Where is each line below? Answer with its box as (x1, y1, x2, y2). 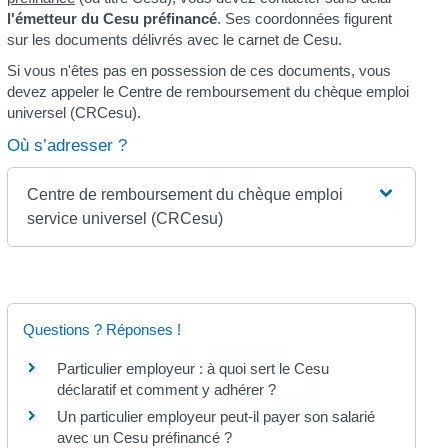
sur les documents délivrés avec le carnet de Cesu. (6, 30, 342, 48)
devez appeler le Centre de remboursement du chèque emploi (6, 83, 409, 101)
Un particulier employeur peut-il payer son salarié (56, 407, 375, 425)
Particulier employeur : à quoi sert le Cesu (56, 359, 329, 377)
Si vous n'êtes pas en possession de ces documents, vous (6, 62, 391, 80)
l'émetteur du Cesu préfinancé (6, 9, 217, 27)
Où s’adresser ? (6, 135, 127, 155)
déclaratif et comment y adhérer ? (56, 380, 276, 398)
